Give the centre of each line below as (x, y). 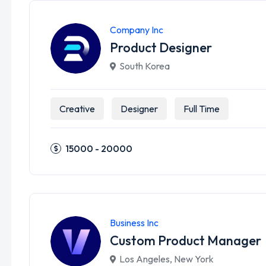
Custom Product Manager (186, 240)
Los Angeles (145, 259)
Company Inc (137, 30)
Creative (77, 109)
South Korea (145, 66)
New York (194, 259)
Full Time (202, 109)
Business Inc (134, 223)
